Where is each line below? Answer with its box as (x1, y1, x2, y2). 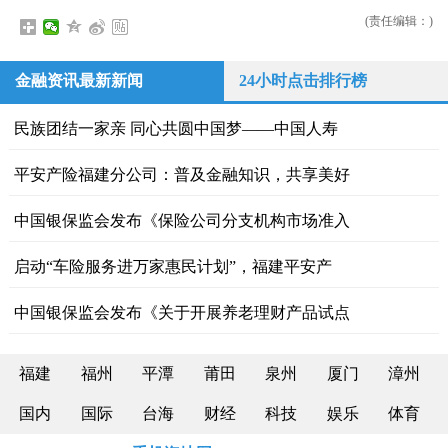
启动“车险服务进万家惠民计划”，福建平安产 (13, 258, 332, 275)
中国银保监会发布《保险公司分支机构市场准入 (13, 212, 350, 229)
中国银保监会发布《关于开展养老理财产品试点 (13, 304, 350, 321)
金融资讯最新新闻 (15, 72, 143, 89)
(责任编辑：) (364, 14, 433, 28)
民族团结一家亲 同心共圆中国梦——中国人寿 (13, 120, 338, 137)
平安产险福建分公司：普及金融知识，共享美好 (13, 166, 350, 183)
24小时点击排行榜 (239, 72, 367, 89)
